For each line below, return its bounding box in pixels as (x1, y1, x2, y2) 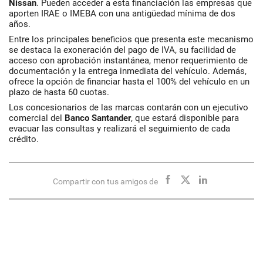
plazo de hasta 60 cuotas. (9, 87, 109, 97)
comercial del (9, 113, 65, 123)
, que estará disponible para (131, 113, 239, 123)
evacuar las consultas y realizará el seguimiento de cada (9, 123, 230, 134)
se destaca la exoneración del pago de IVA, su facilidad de (9, 45, 236, 55)
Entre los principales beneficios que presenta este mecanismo (9, 34, 254, 45)
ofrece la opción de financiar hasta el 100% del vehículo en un (9, 76, 249, 87)
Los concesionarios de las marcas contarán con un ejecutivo (9, 102, 248, 113)
